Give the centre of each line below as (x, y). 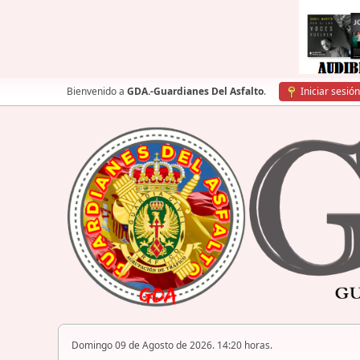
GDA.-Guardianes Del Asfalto (195, 91)
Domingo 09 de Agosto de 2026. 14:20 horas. (172, 346)
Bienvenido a (97, 91)
